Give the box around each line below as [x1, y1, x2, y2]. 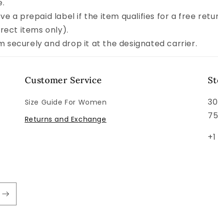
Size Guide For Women [24, 97, 107, 107]
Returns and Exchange [24, 114, 107, 124]
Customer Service [24, 74, 102, 86]
